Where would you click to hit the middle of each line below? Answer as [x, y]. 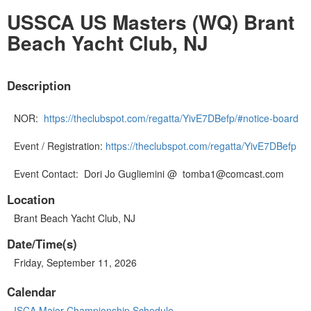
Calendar [32, 292]
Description [39, 86]
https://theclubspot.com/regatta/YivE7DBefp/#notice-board [171, 118]
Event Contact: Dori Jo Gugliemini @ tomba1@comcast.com [149, 174]
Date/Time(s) [42, 244]
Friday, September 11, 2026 [75, 263]
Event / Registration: [60, 146]
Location [31, 200]
